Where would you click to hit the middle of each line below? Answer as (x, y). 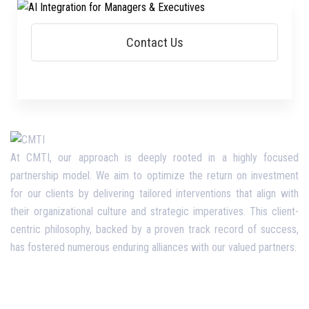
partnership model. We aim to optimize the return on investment (154, 175)
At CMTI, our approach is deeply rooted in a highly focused (154, 157)
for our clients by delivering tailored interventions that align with (154, 193)
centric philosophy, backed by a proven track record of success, (154, 229)
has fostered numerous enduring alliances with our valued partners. (153, 247)
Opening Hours (60, 288)
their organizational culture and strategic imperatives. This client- (154, 211)
